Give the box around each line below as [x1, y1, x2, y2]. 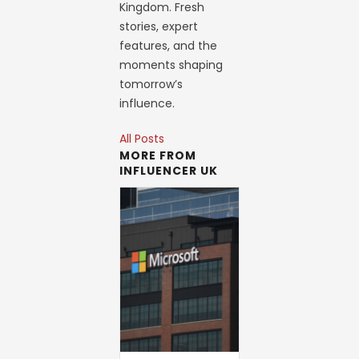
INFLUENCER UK [119, 163, 219, 179]
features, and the [119, 38, 218, 54]
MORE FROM [119, 147, 197, 163]
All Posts [119, 131, 165, 147]
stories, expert [119, 18, 199, 34]
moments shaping [119, 57, 224, 73]
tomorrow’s [119, 76, 184, 92]
